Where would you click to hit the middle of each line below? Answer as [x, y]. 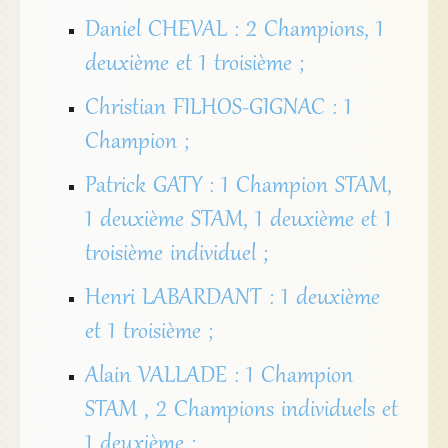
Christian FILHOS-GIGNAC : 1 [218, 109]
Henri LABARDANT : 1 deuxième [232, 299]
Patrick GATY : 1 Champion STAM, [238, 187]
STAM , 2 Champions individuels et [241, 411]
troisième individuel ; [176, 255]
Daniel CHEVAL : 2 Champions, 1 [234, 31]
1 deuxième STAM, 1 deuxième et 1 [238, 221]
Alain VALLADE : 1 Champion [218, 377]
